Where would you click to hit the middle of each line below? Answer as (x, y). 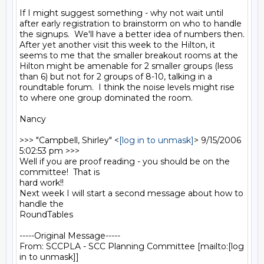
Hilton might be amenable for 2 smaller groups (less (126, 66)
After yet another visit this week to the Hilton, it (117, 45)
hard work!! (42, 183)
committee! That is (60, 172)
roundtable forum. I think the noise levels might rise (127, 87)
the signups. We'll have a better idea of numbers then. (132, 34)
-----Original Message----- (70, 236)
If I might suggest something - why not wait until (121, 13)
